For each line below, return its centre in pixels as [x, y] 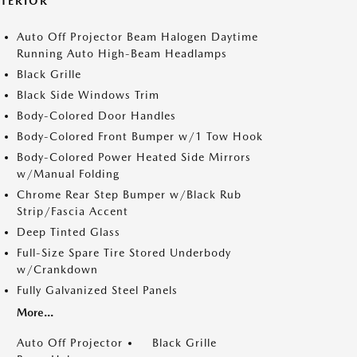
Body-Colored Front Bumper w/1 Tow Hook [140, 136]
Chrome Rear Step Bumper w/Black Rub [129, 194]
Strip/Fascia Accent [73, 211]
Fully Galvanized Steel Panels [97, 290]
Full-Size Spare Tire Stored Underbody [124, 253]
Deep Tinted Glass [69, 232]
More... [35, 312]
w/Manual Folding [68, 174]
